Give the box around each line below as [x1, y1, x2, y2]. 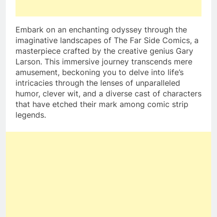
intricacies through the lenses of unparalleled [15, 78, 180, 88]
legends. [15, 110, 46, 120]
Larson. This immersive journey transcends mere [15, 57, 192, 67]
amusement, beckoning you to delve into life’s [15, 67, 184, 77]
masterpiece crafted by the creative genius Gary [15, 46, 193, 56]
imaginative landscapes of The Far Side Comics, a [15, 35, 199, 46]
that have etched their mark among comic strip [15, 99, 188, 109]
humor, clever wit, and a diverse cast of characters [15, 89, 201, 99]
